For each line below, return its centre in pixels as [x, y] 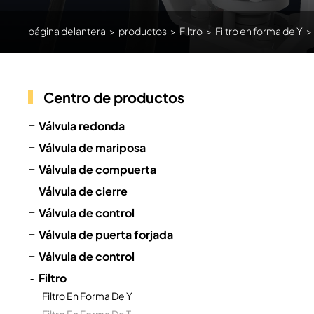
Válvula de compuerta [98, 170]
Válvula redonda [82, 126]
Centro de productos [114, 97]
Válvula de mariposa [93, 148]
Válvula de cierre [83, 191]
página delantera [67, 31]
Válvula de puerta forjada [106, 235]
